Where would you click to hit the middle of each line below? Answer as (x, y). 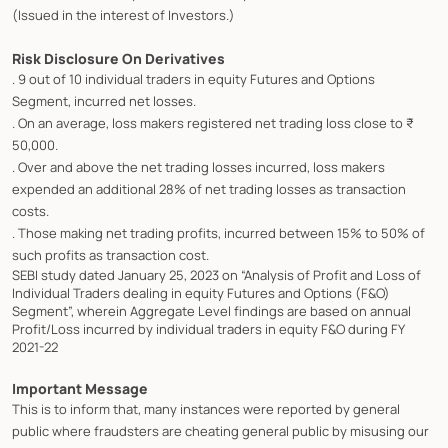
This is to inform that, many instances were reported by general (206, 408)
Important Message (80, 388)
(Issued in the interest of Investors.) (123, 14)
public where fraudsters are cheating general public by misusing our (220, 430)
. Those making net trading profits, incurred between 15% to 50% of (218, 232)
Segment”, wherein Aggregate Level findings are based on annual (211, 310)
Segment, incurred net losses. (104, 100)
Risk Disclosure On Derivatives (118, 58)
